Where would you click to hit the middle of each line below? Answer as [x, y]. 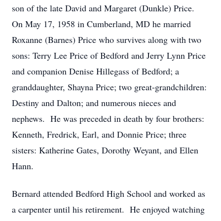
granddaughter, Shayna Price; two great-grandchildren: [109, 87]
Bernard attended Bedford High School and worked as [109, 193]
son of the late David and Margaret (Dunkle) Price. [105, 8]
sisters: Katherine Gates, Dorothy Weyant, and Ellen [105, 150]
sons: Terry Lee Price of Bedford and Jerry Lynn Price [109, 55]
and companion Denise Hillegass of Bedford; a [95, 71]
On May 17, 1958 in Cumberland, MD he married [101, 24]
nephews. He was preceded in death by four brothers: [108, 118]
